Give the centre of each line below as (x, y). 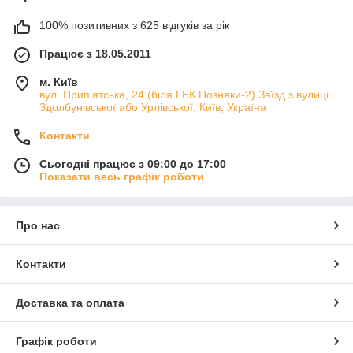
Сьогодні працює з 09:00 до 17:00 (133, 163)
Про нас (38, 225)
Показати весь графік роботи (122, 176)
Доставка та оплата (70, 302)
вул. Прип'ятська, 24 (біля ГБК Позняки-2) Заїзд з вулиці (184, 94)
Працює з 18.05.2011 (95, 53)
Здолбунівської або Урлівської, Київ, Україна (153, 107)
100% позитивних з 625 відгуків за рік (134, 25)
